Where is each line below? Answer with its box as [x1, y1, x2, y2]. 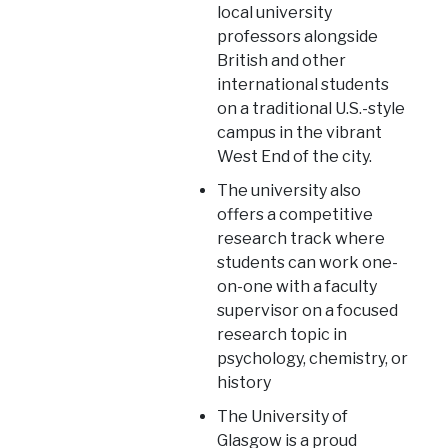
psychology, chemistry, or [217, 348, 409, 368]
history [217, 372, 272, 392]
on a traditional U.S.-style [217, 98, 406, 118]
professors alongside [217, 26, 379, 46]
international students [217, 74, 390, 94]
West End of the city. [217, 146, 373, 166]
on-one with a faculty [217, 276, 378, 296]
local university [217, 2, 333, 22]
